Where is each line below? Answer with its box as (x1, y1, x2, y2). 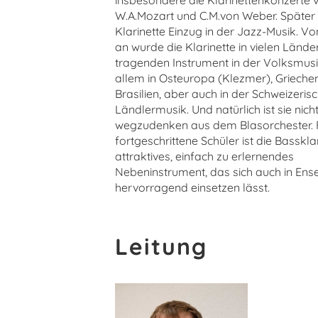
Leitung (115, 232, 207, 261)
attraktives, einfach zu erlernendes (115, 149, 294, 163)
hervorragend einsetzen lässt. (115, 180, 270, 194)
